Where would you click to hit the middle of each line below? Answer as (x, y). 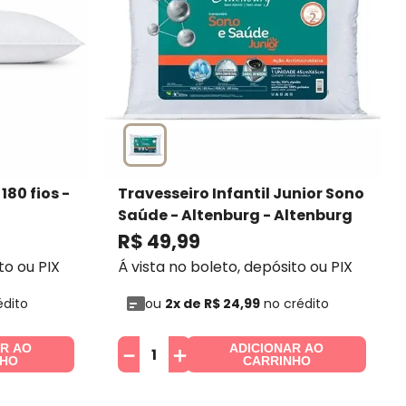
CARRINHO (276, 360)
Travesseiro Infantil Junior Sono (241, 194)
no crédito (294, 304)
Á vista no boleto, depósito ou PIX (235, 267)
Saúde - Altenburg (188, 216)
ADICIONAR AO (277, 348)
